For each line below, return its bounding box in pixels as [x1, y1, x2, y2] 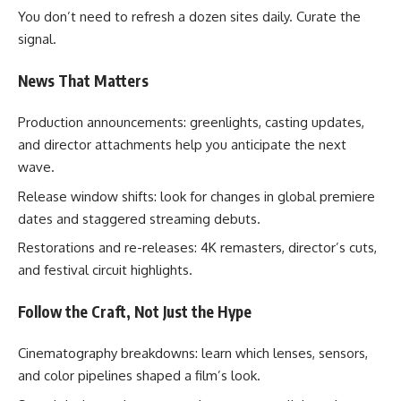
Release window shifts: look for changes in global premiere [18, 187, 375, 205]
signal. [18, 30, 56, 48]
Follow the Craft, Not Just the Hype [18, 301, 252, 321]
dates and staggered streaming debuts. [18, 209, 260, 227]
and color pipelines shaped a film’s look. [18, 367, 260, 385]
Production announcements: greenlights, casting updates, [18, 114, 364, 132]
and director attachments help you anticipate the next [18, 136, 346, 154]
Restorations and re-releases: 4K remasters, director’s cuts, [18, 239, 377, 257]
